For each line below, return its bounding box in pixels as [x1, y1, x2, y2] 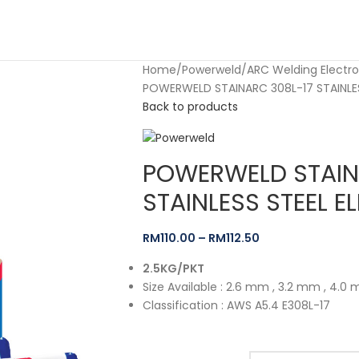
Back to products [142, 99, 238, 115]
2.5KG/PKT [142, 260, 204, 276]
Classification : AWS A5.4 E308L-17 [142, 296, 330, 313]
